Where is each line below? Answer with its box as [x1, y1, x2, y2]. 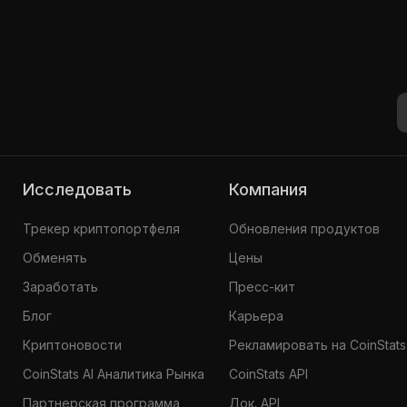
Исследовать [34, 179, 132, 199]
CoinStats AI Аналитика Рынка [22, 365, 204, 382]
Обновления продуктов [229, 220, 381, 236]
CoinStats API [229, 365, 309, 382]
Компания [239, 179, 308, 199]
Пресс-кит [229, 278, 296, 294]
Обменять [22, 249, 87, 265]
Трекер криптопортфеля [22, 220, 180, 236]
